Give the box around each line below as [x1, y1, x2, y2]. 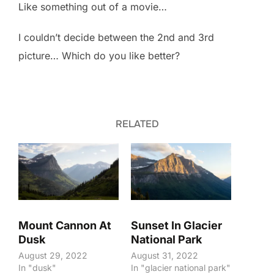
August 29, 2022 [18, 250, 87, 261]
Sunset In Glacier [131, 219, 222, 232]
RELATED [115, 117, 159, 130]
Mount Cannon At [18, 219, 111, 232]
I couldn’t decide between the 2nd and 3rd [18, 31, 214, 43]
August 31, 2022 [131, 250, 198, 261]
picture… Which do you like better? [18, 49, 180, 62]
